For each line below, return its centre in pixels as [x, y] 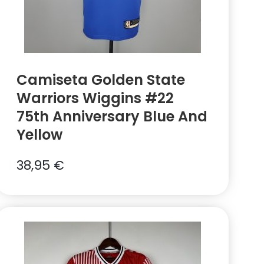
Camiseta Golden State [101, 80]
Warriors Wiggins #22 [95, 98]
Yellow [40, 135]
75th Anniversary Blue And [112, 117]
